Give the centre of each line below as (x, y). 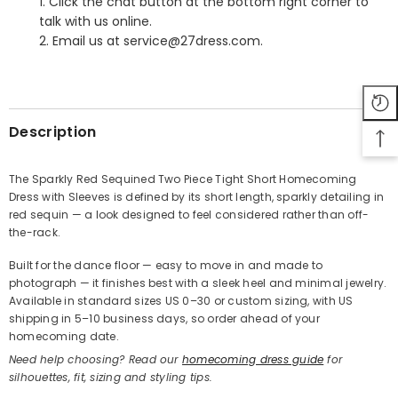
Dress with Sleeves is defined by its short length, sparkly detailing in (197, 197)
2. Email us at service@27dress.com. (151, 41)
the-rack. (35, 233)
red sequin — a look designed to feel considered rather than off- (189, 215)
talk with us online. (96, 22)
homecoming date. (64, 337)
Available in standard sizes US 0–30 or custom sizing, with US (181, 301)
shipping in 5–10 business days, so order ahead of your (164, 319)
